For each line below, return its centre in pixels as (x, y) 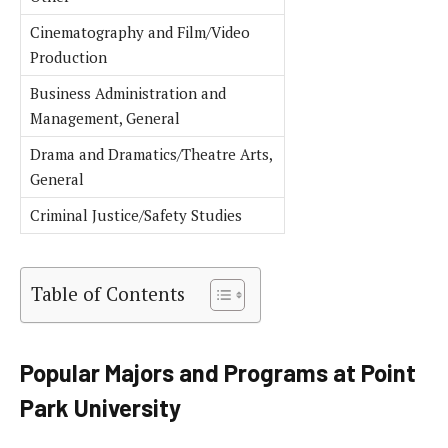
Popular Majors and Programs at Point (218, 372)
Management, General (105, 117)
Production (68, 56)
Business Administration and (128, 92)
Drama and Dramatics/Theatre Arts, (151, 153)
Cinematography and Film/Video (140, 31)
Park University (100, 407)
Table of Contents (108, 293)
